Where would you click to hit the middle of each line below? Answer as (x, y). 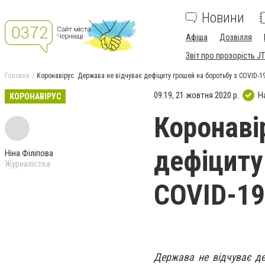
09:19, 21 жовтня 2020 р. (196, 95)
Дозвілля (236, 37)
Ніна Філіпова (29, 153)
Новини (223, 18)
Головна (17, 76)
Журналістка (28, 164)
